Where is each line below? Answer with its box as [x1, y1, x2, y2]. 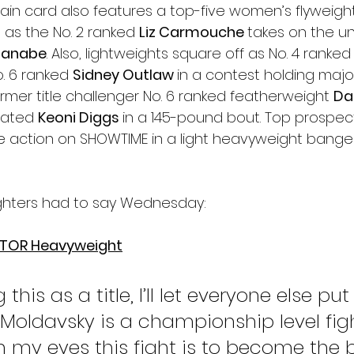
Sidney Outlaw [73, 64, 177, 85]
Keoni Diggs [38, 107, 122, 127]
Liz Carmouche [139, 21, 247, 42]
